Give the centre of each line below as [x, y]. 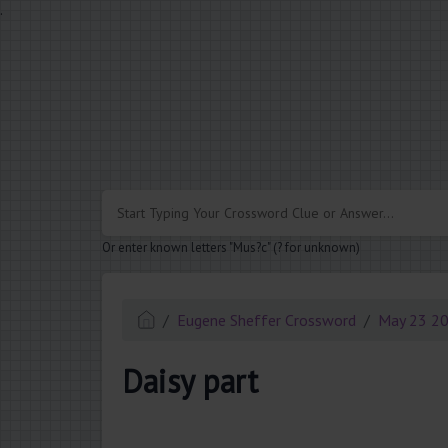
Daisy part [190, 380]
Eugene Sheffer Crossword [267, 320]
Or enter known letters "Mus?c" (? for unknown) [231, 248]
